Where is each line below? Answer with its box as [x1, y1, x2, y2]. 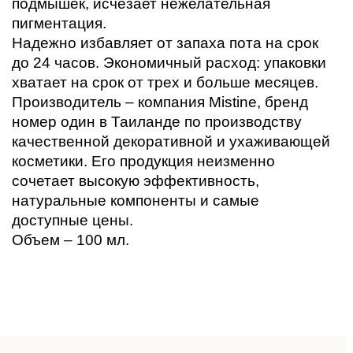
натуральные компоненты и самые [12, 192, 259, 209]
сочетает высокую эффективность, [12, 173, 259, 189]
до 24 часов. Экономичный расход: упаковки [12, 54, 326, 71]
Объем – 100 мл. [12, 232, 129, 248]
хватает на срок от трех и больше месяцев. [12, 74, 322, 91]
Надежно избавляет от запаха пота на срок [12, 35, 318, 51]
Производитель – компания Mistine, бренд [12, 94, 308, 110]
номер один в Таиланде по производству [12, 113, 302, 130]
